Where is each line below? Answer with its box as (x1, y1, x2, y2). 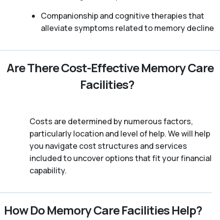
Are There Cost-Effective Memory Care (6, 59, 214, 76)
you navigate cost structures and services (29, 140, 187, 151)
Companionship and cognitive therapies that (40, 10, 204, 21)
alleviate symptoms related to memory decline (40, 22, 214, 33)
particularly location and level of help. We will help (29, 128, 210, 139)
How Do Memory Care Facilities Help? (4, 201, 202, 218)
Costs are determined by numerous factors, (29, 115, 193, 127)
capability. (29, 165, 67, 176)
